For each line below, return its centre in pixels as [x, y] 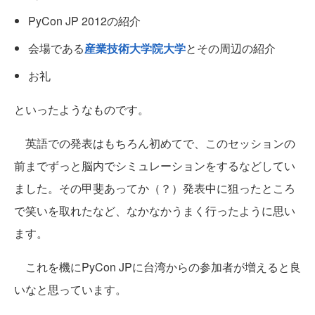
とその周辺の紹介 [231, 49]
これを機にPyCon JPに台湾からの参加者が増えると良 [157, 267]
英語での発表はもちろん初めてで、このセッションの [155, 143]
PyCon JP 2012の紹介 [84, 21]
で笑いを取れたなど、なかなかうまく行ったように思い [155, 211]
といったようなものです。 [82, 110]
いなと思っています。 [70, 290]
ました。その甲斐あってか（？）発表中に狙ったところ [155, 188]
